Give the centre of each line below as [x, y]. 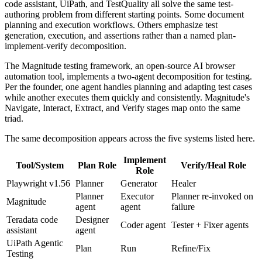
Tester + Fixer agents [210, 225]
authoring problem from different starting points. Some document [124, 14]
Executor [137, 196]
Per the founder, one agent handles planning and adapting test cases [128, 87]
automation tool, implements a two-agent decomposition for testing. [128, 76]
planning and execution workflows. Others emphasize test [111, 25]
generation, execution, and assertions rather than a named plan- [120, 35]
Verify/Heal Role [213, 165]
